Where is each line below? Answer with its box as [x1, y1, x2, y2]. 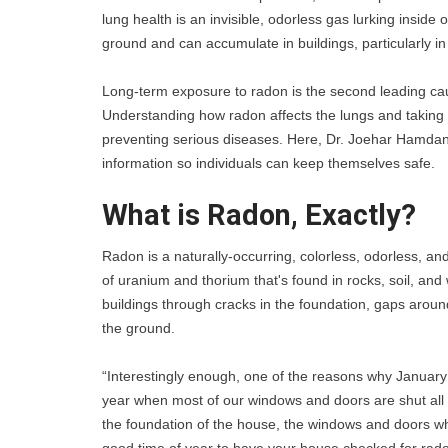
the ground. [102, 320, 175, 337]
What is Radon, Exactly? [102, 198, 416, 233]
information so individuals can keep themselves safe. [102, 155, 439, 172]
